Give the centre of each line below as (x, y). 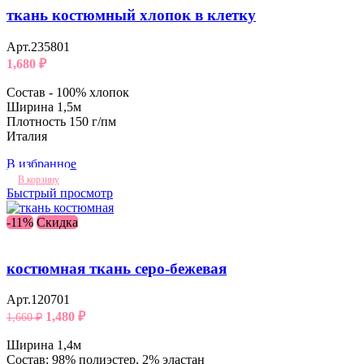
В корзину (39, 179)
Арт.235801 (38, 46)
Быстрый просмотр (60, 193)
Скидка (57, 222)
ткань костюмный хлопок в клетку (131, 15)
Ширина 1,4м (44, 345)
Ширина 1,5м (44, 106)
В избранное (41, 163)
